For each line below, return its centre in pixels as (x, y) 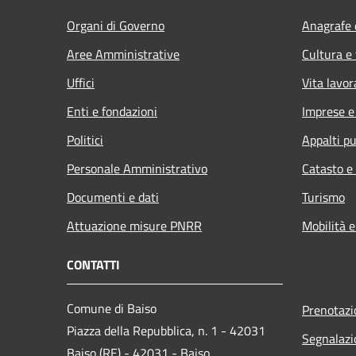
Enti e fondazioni (112, 111)
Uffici (81, 82)
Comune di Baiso (112, 308)
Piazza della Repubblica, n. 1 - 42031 (166, 330)
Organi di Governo (116, 25)
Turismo (323, 197)
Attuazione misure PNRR (134, 225)
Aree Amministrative (123, 54)
